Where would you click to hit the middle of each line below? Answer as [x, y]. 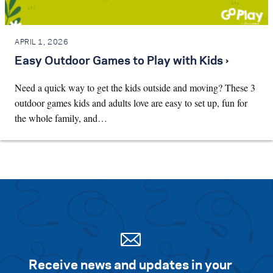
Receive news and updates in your [130, 265]
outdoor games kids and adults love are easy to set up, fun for [131, 102]
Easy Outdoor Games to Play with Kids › [122, 61]
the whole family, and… [61, 118]
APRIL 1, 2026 [42, 43]
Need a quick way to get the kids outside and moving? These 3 [135, 87]
